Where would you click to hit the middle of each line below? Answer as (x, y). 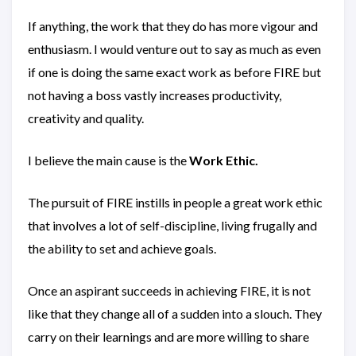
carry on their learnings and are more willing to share (168, 337)
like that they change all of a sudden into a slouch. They (175, 314)
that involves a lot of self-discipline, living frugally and (172, 226)
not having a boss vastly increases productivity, (155, 95)
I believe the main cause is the (108, 161)
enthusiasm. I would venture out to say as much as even (174, 49)
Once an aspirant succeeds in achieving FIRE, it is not (169, 291)
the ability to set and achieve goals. (122, 249)
